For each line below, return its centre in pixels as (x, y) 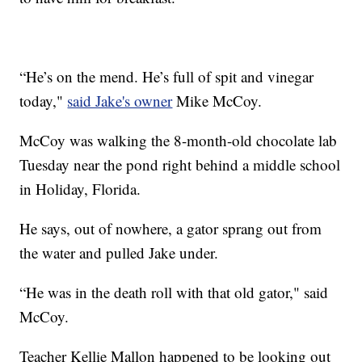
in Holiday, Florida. (80, 188)
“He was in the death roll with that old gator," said (174, 292)
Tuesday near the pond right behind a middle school (180, 164)
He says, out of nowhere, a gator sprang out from (171, 228)
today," (44, 100)
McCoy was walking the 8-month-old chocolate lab (179, 140)
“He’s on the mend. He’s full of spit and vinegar (167, 76)
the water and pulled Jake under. (119, 252)
